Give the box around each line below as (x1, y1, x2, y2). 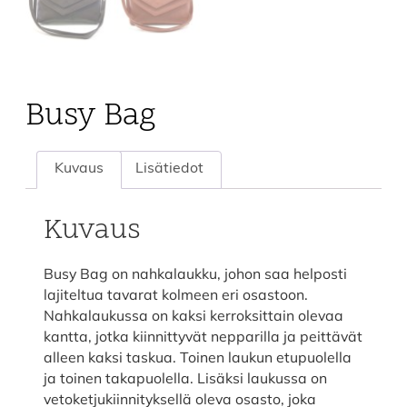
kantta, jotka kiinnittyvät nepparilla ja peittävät (43, 327, 362, 346)
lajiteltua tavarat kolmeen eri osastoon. (43, 285, 308, 304)
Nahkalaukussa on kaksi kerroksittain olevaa (43, 306, 343, 325)
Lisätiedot (135, 162, 204, 177)
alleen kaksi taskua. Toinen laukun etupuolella (43, 348, 352, 367)
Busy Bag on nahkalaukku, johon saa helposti (43, 264, 347, 283)
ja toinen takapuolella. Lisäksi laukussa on (43, 369, 327, 388)
